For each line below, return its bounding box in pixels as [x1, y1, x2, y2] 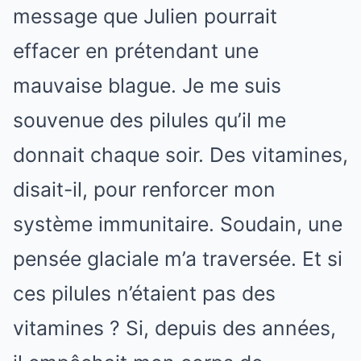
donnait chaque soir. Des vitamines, [13, 143, 348, 167]
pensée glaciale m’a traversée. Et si [13, 247, 342, 271]
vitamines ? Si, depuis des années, [13, 316, 336, 340]
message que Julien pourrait [13, 4, 277, 28]
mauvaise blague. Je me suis [13, 73, 281, 98]
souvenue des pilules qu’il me [13, 108, 286, 132]
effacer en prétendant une [13, 39, 259, 63]
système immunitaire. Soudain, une [13, 212, 342, 236]
